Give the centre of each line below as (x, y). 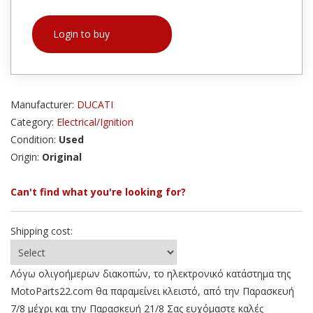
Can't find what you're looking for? (98, 192)
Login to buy (81, 34)
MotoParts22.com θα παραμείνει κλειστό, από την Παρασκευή (152, 291)
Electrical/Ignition (95, 122)
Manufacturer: (44, 105)
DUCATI (95, 105)
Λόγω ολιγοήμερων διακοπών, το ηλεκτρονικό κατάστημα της (151, 274)
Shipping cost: (42, 231)
